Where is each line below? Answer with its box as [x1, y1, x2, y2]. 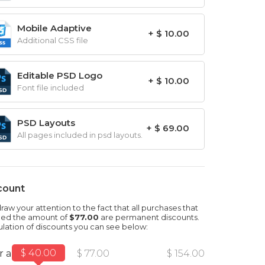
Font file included [17, 83, 84, 92]
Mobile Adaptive [17, 22, 92, 34]
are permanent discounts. [99, 212, 199, 222]
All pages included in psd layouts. [17, 130, 143, 140]
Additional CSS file [17, 35, 88, 45]
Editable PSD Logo [17, 70, 102, 81]
